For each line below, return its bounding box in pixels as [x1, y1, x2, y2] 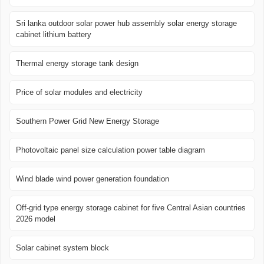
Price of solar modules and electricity [16, 88, 143, 97]
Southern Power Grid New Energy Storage [16, 117, 159, 126]
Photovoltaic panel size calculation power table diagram [16, 146, 205, 155]
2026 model [16, 214, 55, 224]
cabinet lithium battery [16, 30, 91, 39]
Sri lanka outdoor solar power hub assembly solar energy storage [16, 19, 237, 28]
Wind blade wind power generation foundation [16, 174, 169, 184]
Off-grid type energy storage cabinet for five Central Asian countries [16, 203, 246, 213]
